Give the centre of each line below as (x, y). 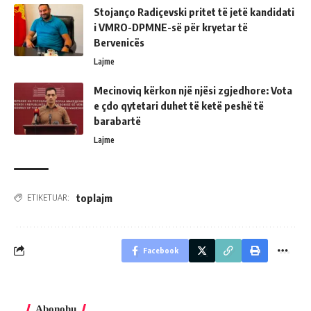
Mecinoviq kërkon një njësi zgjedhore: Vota (193, 90)
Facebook (161, 250)
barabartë (117, 120)
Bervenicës (119, 42)
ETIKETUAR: (48, 197)
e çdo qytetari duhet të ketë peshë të (179, 105)
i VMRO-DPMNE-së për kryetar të (171, 27)
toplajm (94, 197)
